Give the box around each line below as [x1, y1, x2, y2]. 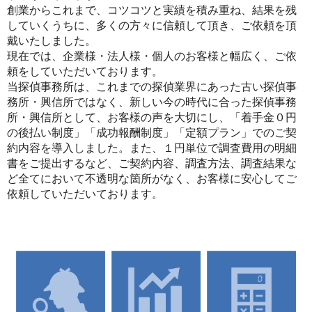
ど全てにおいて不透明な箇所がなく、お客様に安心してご [7, 172, 297, 185]
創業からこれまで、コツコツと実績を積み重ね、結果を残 [7, 3, 297, 16]
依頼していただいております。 [7, 187, 163, 200]
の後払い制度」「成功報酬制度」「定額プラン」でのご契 [7, 126, 297, 139]
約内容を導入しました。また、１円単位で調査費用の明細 [7, 141, 297, 154]
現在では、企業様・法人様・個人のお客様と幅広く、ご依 [7, 49, 297, 62]
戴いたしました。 [7, 34, 96, 47]
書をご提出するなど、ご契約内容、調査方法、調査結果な [7, 157, 297, 169]
